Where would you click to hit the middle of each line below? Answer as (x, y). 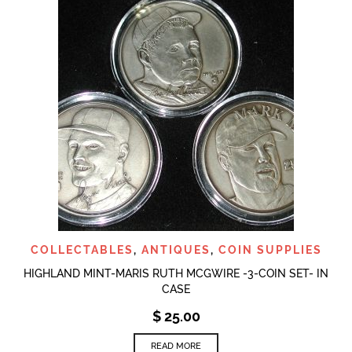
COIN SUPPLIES (270, 249)
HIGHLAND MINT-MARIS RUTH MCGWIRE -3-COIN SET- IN (176, 273)
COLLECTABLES (82, 249)
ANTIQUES (176, 249)
